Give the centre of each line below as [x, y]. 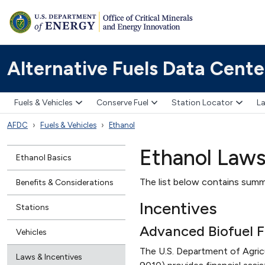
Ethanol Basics [44, 157]
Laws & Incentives [49, 257]
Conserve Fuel [122, 103]
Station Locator [202, 103]
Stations [33, 207]
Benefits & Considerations [65, 182]
